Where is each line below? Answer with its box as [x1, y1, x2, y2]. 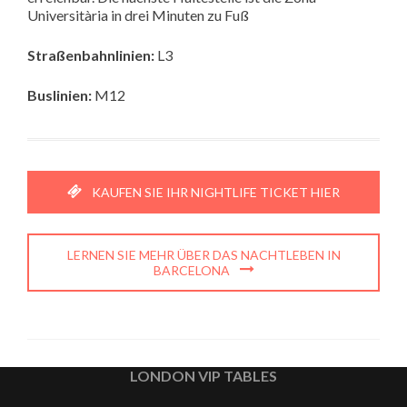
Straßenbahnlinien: [27, 46, 154, 65]
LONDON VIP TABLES [130, 366, 277, 384]
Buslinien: [27, 86, 92, 104]
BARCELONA [153, 262, 233, 278]
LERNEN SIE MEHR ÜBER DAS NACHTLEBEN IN [66, 246, 341, 263]
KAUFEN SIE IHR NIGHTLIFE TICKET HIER [89, 184, 340, 201]
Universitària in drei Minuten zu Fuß [27, 6, 249, 25]
